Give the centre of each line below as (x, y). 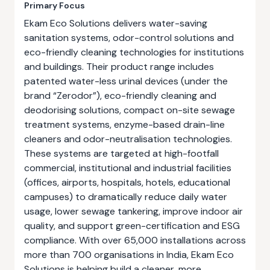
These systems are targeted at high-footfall (121, 153)
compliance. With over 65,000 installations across (135, 240)
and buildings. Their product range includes (119, 67)
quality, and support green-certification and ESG (132, 226)
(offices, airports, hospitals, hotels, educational (127, 182)
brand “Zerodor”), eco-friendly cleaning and (120, 96)
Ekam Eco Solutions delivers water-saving (116, 23)
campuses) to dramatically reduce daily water (126, 197)
